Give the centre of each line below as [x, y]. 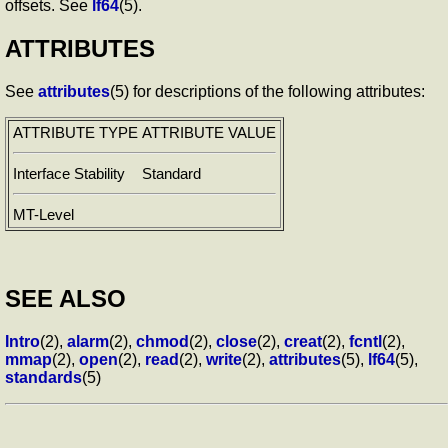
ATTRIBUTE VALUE [209, 132]
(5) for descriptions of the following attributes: [267, 91]
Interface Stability [69, 173]
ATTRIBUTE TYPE [75, 132]
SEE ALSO [65, 298]
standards [43, 377]
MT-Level [43, 214]
